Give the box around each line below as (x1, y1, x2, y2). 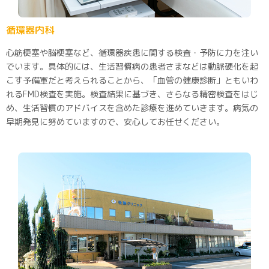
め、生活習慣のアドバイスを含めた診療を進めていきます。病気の (6, 101, 258, 113)
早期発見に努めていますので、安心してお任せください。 (6, 115, 225, 127)
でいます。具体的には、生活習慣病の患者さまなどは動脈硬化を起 (6, 60, 258, 72)
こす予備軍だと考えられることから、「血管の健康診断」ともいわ (6, 74, 258, 86)
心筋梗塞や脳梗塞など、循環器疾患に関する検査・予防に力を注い (6, 46, 258, 58)
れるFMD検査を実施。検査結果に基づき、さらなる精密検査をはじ (6, 88, 258, 100)
